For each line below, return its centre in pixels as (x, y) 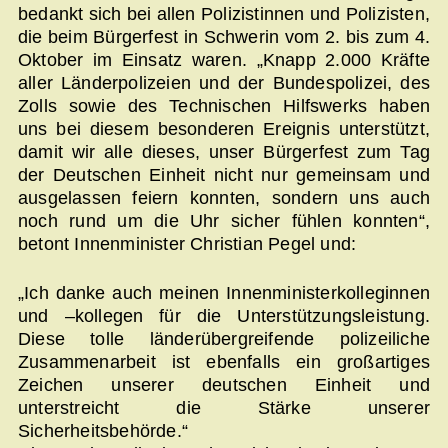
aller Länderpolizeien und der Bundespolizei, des (224, 83)
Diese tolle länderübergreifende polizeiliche (224, 338)
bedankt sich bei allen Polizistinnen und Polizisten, (224, 14)
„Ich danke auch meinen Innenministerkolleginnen (224, 292)
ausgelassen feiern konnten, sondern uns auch (224, 198)
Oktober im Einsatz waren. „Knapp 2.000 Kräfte (224, 60)
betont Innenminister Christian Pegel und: (187, 244)
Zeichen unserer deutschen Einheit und (224, 384)
